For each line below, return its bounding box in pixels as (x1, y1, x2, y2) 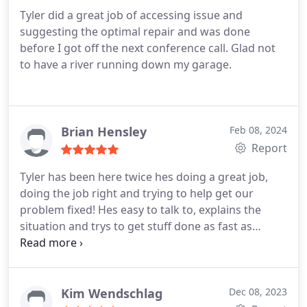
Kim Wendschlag (61, 285, 162, 302)
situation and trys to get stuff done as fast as (20, 219, 252, 234)
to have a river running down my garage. (20, 57, 232, 72)
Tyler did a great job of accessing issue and (20, 8, 243, 23)
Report (249, 140, 287, 156)
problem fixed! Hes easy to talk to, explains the (20, 202, 261, 217)
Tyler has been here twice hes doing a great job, (20, 169, 268, 184)
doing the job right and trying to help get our (20, 186, 254, 201)
